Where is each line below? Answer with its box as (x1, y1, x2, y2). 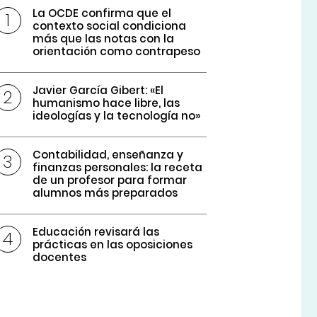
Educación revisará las (33, 224, 160, 240)
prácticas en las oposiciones (33, 237, 193, 253)
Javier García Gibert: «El (33, 83, 164, 98)
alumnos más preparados (33, 185, 178, 201)
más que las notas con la (33, 31, 175, 47)
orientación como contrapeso (33, 44, 201, 59)
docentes (33, 250, 87, 265)
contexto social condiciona (33, 18, 187, 34)
